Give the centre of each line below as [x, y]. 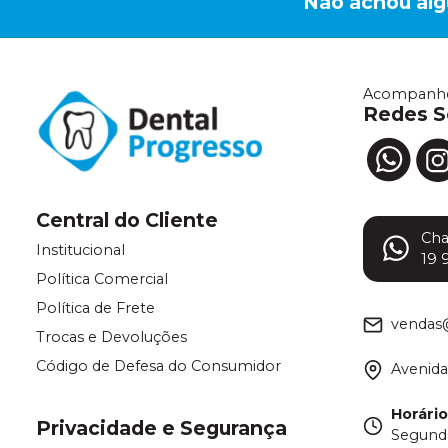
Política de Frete [95, 307]
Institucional [80, 249]
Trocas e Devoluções [111, 336]
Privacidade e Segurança [161, 427]
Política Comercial [102, 278]
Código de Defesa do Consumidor [158, 365]
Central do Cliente [127, 219]
